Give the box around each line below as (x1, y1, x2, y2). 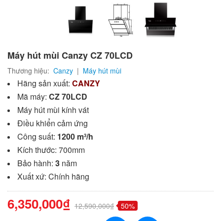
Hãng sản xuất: (17, 77, 72, 89)
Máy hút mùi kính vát (17, 104, 89, 115)
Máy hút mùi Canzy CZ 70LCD (7, 48, 133, 62)
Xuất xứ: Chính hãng (17, 170, 89, 182)
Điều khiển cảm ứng (17, 117, 88, 129)
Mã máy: (17, 90, 49, 102)
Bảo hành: (17, 157, 53, 169)
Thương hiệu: (7, 65, 53, 75)
